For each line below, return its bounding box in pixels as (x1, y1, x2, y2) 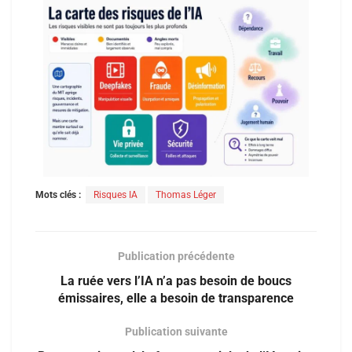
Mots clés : (35, 189, 81, 201)
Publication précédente (117, 249, 235, 262)
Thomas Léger (156, 189, 216, 201)
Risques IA (93, 189, 137, 201)
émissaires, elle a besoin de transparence (58, 290, 294, 306)
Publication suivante (124, 324, 228, 338)
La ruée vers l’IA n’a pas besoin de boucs (60, 273, 291, 288)
